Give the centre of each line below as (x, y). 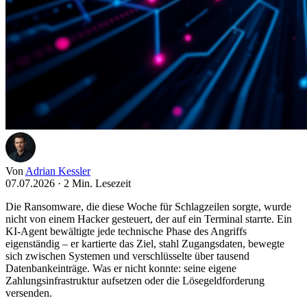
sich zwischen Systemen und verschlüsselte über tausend (127, 256)
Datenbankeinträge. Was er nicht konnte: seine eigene (121, 268)
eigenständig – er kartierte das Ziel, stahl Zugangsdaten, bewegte (145, 243)
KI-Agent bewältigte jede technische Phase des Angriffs (126, 231)
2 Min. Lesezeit (97, 183)
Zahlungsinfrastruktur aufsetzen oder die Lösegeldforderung (135, 280)
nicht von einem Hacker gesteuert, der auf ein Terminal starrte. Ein (149, 219)
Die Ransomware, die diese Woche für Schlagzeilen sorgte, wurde (148, 206)
